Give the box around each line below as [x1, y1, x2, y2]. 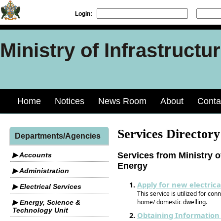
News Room [98, 96, 147, 106]
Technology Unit [12, 206, 68, 214]
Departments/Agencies [15, 132, 101, 140]
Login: [75, 10, 92, 17]
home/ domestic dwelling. [137, 198, 207, 207]
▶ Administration [12, 167, 69, 175]
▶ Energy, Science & [12, 198, 80, 206]
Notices [55, 96, 84, 106]
